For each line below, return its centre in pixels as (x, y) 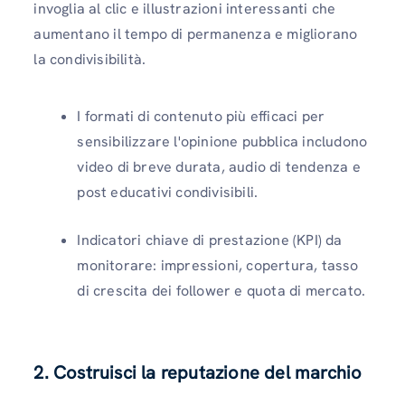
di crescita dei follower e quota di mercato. (221, 291)
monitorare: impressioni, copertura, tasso (218, 266)
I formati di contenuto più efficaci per (201, 117)
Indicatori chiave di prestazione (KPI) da (210, 240)
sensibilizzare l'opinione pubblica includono (222, 142)
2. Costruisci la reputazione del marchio (198, 373)
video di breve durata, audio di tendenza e (219, 167)
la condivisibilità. (90, 59)
